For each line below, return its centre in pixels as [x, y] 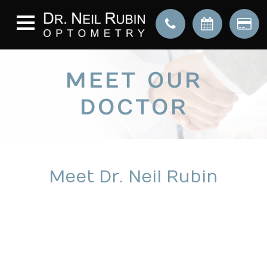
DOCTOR [133, 108]
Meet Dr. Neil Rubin [133, 177]
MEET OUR [133, 81]
